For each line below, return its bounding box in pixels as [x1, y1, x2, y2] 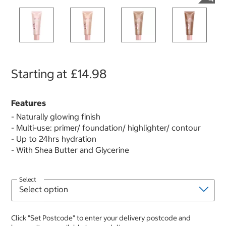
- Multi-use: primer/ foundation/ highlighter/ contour [11, 123, 201, 133]
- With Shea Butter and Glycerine [11, 145, 129, 155]
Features [11, 98, 46, 108]
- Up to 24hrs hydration [11, 134, 96, 144]
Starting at [11, 66, 67, 82]
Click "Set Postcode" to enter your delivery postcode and [11, 213, 191, 223]
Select [19, 176, 36, 184]
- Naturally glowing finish [11, 111, 100, 122]
